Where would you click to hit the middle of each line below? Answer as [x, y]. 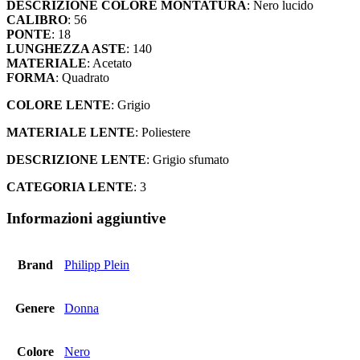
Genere [35, 308]
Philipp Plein [97, 264]
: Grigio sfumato [188, 160]
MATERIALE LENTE [71, 133]
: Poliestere [163, 133]
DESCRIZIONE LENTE [76, 160]
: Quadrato [82, 78]
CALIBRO [37, 20]
